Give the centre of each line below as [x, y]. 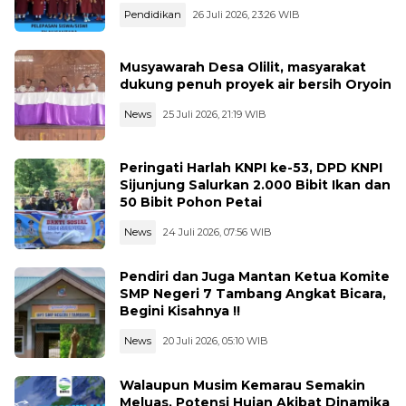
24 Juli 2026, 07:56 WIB [217, 232]
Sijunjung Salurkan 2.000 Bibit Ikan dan [255, 184]
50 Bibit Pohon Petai [191, 202]
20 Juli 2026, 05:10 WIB [216, 340]
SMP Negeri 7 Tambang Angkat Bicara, [253, 293]
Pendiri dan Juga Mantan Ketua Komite [255, 276]
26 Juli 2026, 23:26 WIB [246, 14]
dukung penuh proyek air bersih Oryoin [256, 85]
